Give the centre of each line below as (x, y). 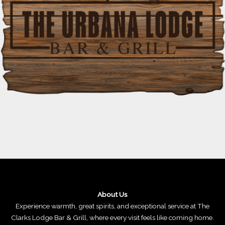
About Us (113, 194)
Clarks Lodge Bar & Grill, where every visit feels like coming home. (113, 217)
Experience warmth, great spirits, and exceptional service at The (113, 206)
